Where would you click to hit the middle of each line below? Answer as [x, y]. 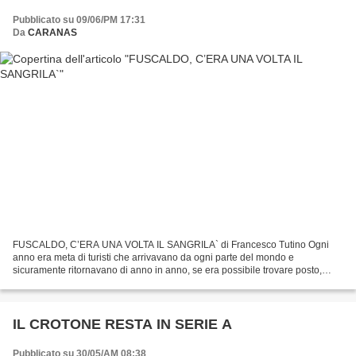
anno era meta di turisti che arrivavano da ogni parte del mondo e [153, 258]
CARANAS [52, 32]
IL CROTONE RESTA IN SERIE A [122, 325]
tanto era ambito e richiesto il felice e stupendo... [116, 283]
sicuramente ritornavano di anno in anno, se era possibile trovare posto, [167, 271]
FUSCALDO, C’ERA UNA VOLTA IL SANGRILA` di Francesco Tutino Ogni [171, 245]
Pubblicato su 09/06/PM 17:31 [79, 19]
